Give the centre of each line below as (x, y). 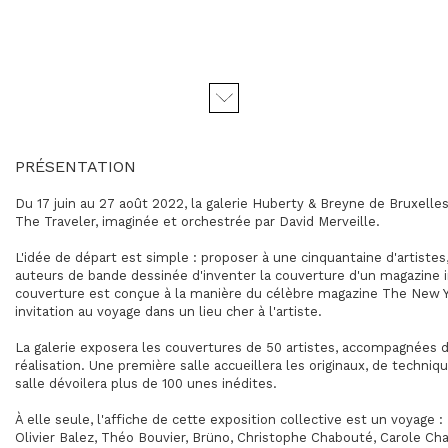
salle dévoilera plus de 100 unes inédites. (146, 383)
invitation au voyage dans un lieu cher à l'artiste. (168, 311)
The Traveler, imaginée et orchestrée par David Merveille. (197, 221)
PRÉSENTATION (75, 166)
